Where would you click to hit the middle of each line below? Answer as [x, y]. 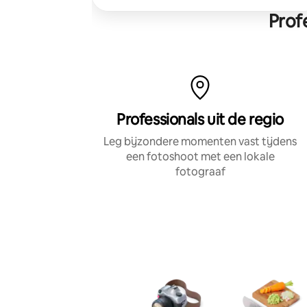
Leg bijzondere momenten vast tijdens [200, 141]
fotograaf [200, 171]
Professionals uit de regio [200, 119]
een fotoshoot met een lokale [200, 156]
